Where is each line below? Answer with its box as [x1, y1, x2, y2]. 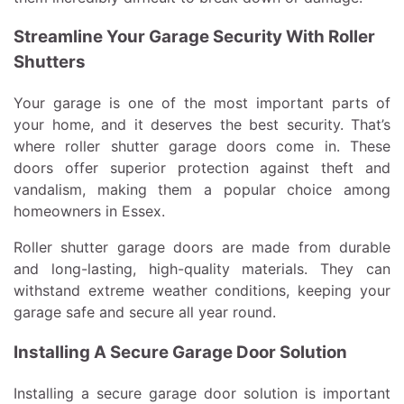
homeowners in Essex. [14, 202, 165, 221]
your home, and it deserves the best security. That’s [14, 115, 390, 134]
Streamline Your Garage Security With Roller [14, 26, 375, 48]
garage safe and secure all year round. [14, 303, 276, 322]
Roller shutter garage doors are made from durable [14, 238, 390, 257]
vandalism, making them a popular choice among [14, 180, 390, 199]
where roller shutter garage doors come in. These [14, 137, 390, 156]
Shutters [14, 51, 86, 73]
